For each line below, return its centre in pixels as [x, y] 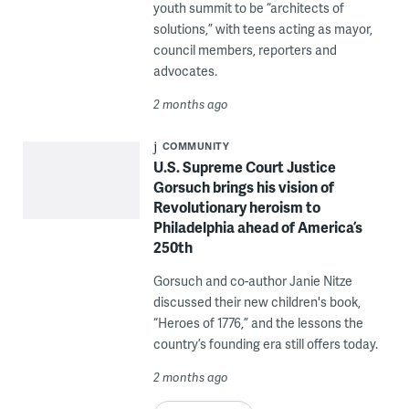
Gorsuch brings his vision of [243, 186]
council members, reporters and [245, 49]
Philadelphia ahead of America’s [257, 226]
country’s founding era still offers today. [265, 343]
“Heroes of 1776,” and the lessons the [258, 322]
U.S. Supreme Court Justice [244, 166]
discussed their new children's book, [257, 301]
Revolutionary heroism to [236, 206]
